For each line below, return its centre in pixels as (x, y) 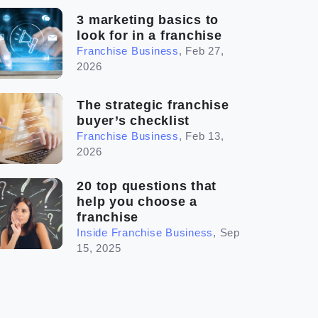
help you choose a (137, 202)
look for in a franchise (149, 36)
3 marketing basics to (148, 20)
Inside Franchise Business (145, 233)
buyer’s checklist (133, 121)
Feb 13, (205, 136)
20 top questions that (147, 186)
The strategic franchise (153, 105)
